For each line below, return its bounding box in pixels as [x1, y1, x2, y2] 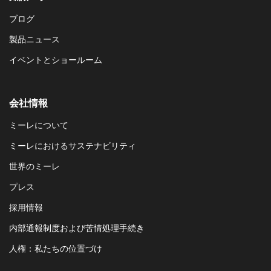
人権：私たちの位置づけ [9, 245, 102, 254]
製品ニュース [9, 36, 60, 45]
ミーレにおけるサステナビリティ [9, 142, 136, 151]
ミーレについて [9, 122, 68, 131]
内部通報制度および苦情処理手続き [9, 224, 145, 233]
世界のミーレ [9, 163, 60, 172]
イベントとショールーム [9, 56, 102, 65]
